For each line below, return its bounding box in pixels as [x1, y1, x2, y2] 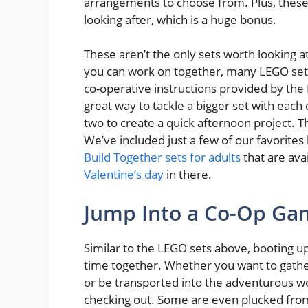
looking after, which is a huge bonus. [84, 11, 276, 27]
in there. [164, 166, 212, 183]
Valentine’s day [84, 166, 164, 183]
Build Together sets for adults [84, 149, 241, 166]
